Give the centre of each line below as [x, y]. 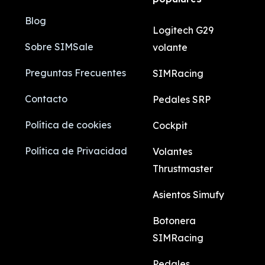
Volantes [173, 151]
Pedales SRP [182, 99]
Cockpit [170, 125]
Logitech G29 [183, 30]
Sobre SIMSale [59, 46]
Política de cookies [68, 125]
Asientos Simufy [189, 194]
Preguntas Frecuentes [75, 72]
